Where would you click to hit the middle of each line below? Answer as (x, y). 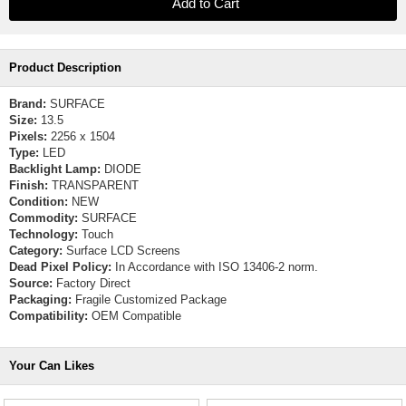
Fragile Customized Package (149, 300)
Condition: (39, 202)
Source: (31, 283)
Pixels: (28, 136)
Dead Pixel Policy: (60, 267)
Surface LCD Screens (121, 251)
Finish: (29, 185)
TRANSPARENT (93, 185)
